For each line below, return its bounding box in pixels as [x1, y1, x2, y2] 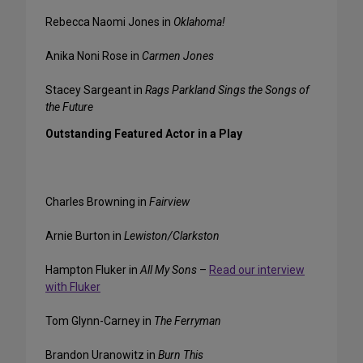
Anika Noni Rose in [45, 49, 142, 63]
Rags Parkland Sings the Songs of [145, 83, 310, 97]
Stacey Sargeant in [45, 83, 145, 97]
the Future [45, 100, 93, 114]
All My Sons [140, 263, 197, 277]
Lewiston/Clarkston [124, 229, 220, 243]
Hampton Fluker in [45, 263, 140, 277]
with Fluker [45, 280, 100, 294]
